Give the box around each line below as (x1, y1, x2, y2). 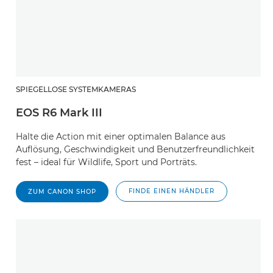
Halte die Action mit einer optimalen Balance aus (16, 131, 225, 142)
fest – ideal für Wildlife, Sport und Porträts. (16, 157, 197, 168)
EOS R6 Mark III (16, 106, 102, 119)
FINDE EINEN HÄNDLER (129, 187, 214, 195)
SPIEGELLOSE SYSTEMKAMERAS (16, 85, 136, 94)
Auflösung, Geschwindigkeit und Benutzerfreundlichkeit (16, 144, 255, 155)
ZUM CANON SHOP (28, 188, 96, 196)
